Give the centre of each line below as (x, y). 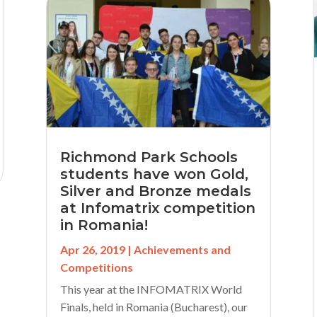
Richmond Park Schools (149, 157)
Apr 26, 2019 (92, 249)
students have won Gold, (154, 174)
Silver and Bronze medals (155, 191)
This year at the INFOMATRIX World (151, 289)
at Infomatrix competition (157, 208)
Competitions (96, 267)
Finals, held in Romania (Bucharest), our (154, 306)
